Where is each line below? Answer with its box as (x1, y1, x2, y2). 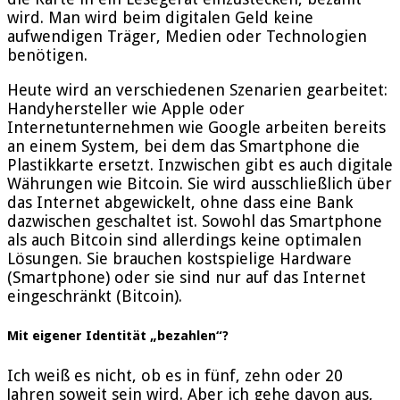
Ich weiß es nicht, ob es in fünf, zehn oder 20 (7, 365, 343, 385)
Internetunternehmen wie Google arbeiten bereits (7, 117, 386, 137)
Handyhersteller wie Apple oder (7, 98, 245, 118)
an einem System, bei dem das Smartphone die (7, 136, 360, 155)
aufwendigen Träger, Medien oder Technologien (7, 26, 367, 46)
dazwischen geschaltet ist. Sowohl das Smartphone (7, 211, 382, 230)
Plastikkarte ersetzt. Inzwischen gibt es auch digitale (7, 154, 393, 174)
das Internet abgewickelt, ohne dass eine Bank (7, 192, 353, 212)
